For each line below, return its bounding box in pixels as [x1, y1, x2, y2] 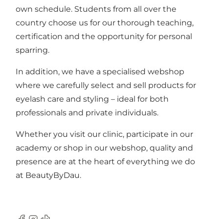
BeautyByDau [25, 171, 80, 180]
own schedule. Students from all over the [16, 4, 176, 14]
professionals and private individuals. [16, 108, 158, 118]
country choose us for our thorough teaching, [16, 18, 194, 28]
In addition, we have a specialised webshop [16, 67, 184, 77]
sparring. [16, 45, 49, 55]
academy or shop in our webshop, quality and [16, 143, 193, 153]
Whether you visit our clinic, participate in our [16, 130, 193, 139]
